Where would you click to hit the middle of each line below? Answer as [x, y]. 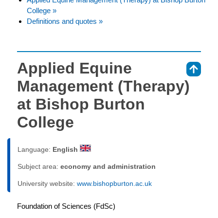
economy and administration [108, 166]
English [66, 149]
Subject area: [39, 166]
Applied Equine [74, 68]
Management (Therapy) [103, 86]
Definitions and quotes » [65, 21]
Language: [35, 149]
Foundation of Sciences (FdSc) [66, 206]
